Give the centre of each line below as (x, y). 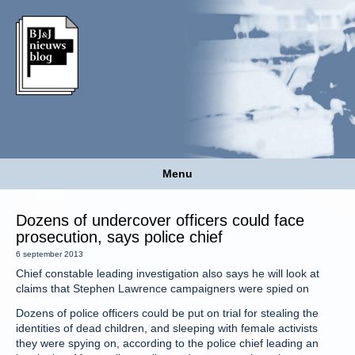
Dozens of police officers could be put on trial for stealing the (167, 313)
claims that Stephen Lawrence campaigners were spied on (162, 288)
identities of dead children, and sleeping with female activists (167, 328)
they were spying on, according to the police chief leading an (167, 343)
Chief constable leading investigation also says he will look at (168, 273)
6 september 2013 (50, 254)
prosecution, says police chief (119, 237)
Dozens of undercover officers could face (160, 220)
